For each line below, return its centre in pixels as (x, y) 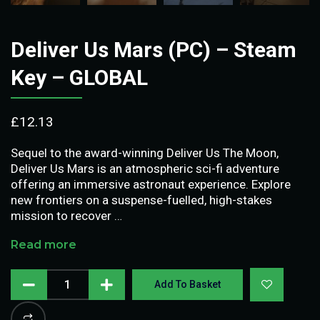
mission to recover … (66, 215)
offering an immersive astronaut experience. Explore (151, 184)
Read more (44, 244)
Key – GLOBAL (79, 77)
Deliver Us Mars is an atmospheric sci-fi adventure (145, 168)
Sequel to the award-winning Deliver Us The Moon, (145, 152)
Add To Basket (188, 284)
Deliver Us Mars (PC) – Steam (154, 49)
